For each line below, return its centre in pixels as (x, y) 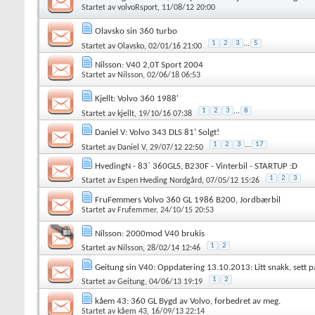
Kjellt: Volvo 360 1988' (137, 98)
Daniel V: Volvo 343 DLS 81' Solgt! (157, 132)
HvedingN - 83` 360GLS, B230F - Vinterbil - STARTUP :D (196, 166)
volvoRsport (137, 7)
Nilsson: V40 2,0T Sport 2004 (149, 65)
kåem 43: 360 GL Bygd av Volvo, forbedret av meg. (188, 301)
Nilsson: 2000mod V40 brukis (150, 233)
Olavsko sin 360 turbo (136, 31)
